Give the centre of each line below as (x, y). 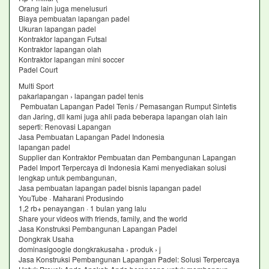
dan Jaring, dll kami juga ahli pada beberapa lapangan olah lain (123, 116)
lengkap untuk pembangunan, (68, 177)
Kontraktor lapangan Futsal (63, 39)
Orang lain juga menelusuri (63, 8)
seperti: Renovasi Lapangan (66, 126)
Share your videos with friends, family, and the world (104, 218)
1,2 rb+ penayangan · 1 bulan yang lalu (83, 208)
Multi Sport (36, 86)
